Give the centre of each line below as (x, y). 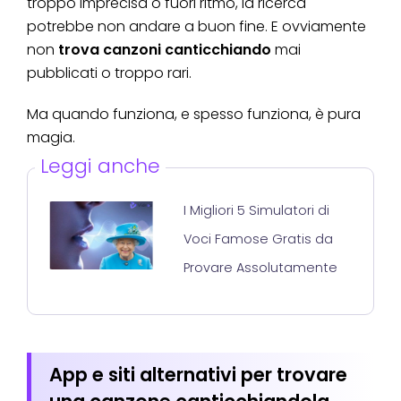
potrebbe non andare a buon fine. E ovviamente (196, 27)
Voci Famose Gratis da (258, 239)
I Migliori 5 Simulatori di (256, 210)
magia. (51, 138)
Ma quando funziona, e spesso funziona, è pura (194, 115)
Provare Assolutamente (260, 267)
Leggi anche (101, 166)
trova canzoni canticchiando (165, 50)
